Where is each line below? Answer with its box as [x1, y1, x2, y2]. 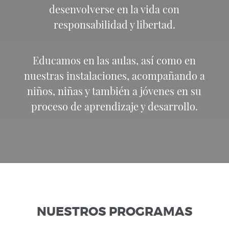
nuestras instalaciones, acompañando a [24, 68, 205, 83]
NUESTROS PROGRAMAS [36, 205, 193, 218]
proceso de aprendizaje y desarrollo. [31, 99, 198, 113]
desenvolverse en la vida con [49, 2, 180, 16]
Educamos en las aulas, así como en [33, 53, 196, 67]
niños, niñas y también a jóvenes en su [27, 84, 202, 98]
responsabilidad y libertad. [53, 17, 175, 32]
